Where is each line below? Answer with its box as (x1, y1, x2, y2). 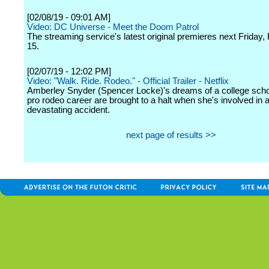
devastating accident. (27, 105, 110, 115)
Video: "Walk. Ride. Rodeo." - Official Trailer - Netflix (27, 76, 229, 86)
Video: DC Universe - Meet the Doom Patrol (27, 22, 199, 32)
